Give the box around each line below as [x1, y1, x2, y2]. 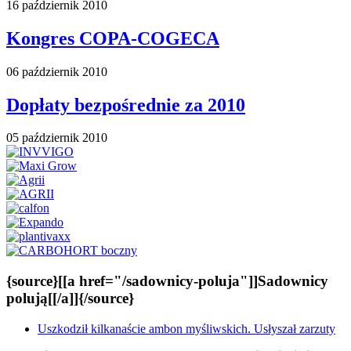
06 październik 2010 [6, 64, 107, 78]
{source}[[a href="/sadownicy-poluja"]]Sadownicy [6, 273, 328, 290]
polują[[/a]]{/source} [6, 290, 134, 307]
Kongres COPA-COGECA [6, 27, 219, 49]
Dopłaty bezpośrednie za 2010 [6, 94, 245, 115]
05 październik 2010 [6, 131, 107, 145]
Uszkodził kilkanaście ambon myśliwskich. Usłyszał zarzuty [38, 321, 335, 335]
